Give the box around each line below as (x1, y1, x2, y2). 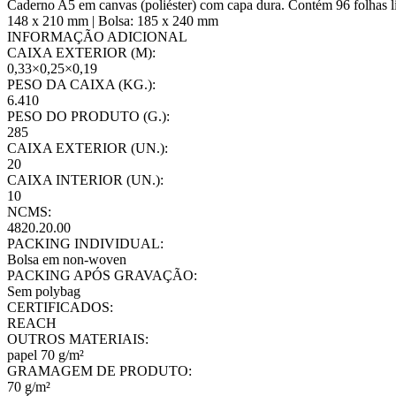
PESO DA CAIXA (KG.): (7, 76, 156, 92)
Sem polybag (7, 283, 80, 299)
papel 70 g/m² (7, 346, 84, 362)
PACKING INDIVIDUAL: (7, 235, 164, 251)
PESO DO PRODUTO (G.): (7, 108, 170, 124)
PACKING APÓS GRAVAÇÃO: (7, 267, 197, 283)
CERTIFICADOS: (7, 299, 113, 315)
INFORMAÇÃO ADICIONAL (7, 28, 187, 44)
